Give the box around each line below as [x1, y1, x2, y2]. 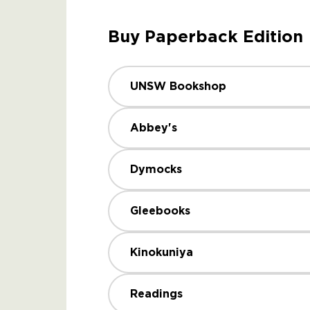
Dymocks [130, 162, 182, 176]
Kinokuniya [130, 245, 193, 259]
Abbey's [130, 120, 177, 135]
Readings [130, 286, 183, 301]
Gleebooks [130, 203, 190, 218]
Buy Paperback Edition [108, 26, 303, 47]
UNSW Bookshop [130, 79, 226, 93]
